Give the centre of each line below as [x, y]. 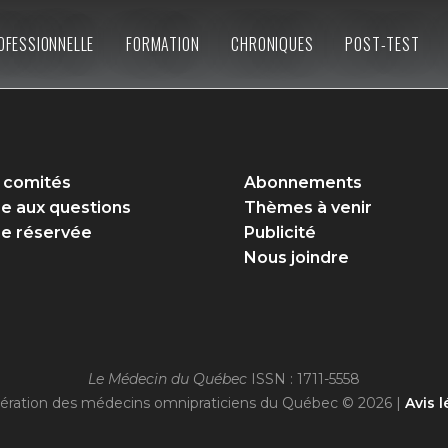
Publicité [280, 232]
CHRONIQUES [272, 44]
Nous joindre [296, 257]
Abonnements [303, 182]
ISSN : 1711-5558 [303, 379]
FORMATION [163, 44]
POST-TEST [382, 44]
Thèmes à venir [308, 207]
